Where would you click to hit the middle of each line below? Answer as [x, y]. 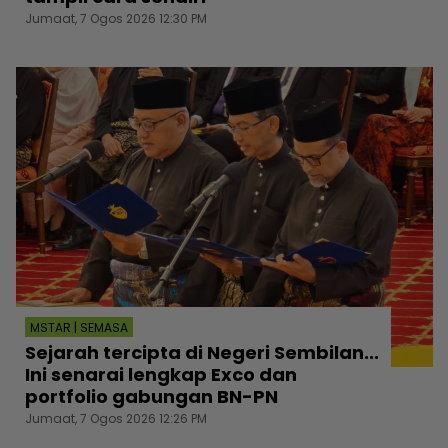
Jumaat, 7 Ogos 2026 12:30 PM [116, 18]
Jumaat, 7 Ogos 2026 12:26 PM [116, 418]
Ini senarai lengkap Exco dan [161, 374]
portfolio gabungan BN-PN [151, 396]
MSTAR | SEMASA [79, 327]
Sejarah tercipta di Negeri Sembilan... [202, 352]
